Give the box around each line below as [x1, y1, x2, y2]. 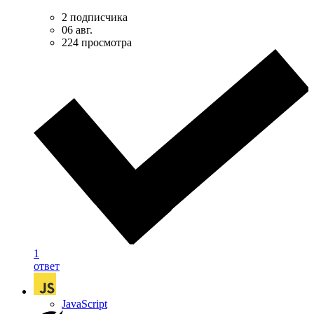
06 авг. [62, 23, 93, 36]
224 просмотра [62, 36, 132, 48]
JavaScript [62, 297, 107, 310]
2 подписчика [62, 11, 128, 23]
